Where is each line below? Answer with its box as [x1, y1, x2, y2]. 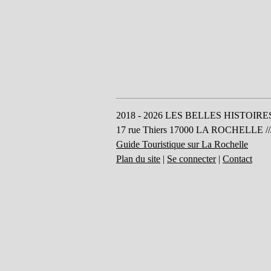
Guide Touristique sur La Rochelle [116, 139, 248, 149]
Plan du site [116, 154, 160, 164]
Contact [223, 154, 252, 164]
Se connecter [167, 154, 216, 164]
